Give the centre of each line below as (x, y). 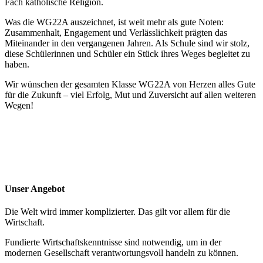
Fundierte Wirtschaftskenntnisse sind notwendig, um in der (113, 242)
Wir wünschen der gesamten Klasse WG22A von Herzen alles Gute (130, 85)
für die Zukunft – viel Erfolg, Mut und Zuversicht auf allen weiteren (130, 95)
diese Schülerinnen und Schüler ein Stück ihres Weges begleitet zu (127, 54)
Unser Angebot (35, 188)
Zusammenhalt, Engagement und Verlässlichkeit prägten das (116, 33)
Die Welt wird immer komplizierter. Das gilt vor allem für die (117, 211)
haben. (17, 65)
